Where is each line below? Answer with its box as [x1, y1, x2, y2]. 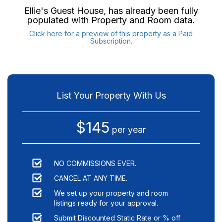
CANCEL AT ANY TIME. [54, 174, 127, 183]
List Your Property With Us [56, 90, 166, 101]
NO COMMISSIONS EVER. [54, 159, 136, 168]
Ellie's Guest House [24, 5, 104, 16]
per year [110, 124, 146, 135]
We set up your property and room [54, 189, 168, 198]
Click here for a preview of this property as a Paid [29, 29, 193, 38]
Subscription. [90, 37, 132, 46]
